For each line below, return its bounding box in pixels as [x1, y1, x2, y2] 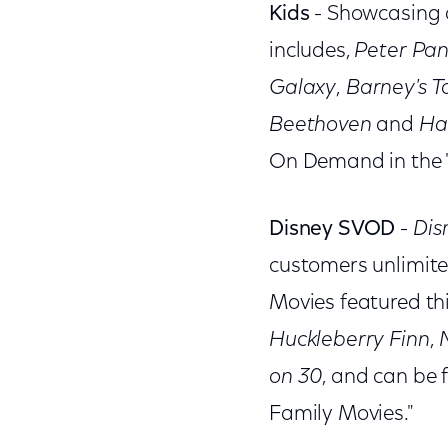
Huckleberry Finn [268, 330, 430, 351]
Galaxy [268, 78, 337, 99]
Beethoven [268, 115, 377, 136]
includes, [268, 41, 355, 62]
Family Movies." [268, 404, 418, 425]
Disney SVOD [268, 219, 396, 240]
